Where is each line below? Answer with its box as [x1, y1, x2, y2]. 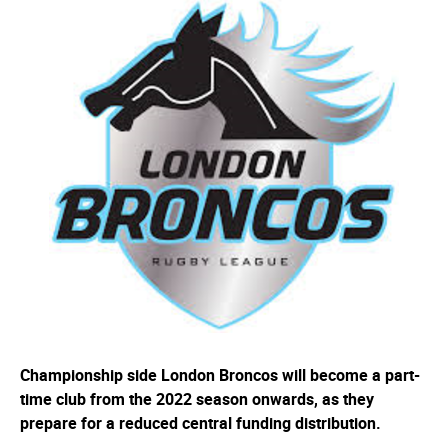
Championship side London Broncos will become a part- [20, 364, 420, 387]
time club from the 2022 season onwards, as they [20, 388, 374, 411]
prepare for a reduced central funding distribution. [20, 412, 381, 435]
